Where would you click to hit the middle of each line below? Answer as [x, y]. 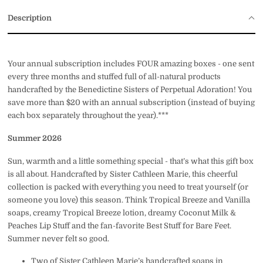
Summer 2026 [35, 139]
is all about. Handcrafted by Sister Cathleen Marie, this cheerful [123, 174]
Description [30, 18]
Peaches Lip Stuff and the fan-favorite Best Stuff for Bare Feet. [120, 225]
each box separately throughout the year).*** [88, 116]
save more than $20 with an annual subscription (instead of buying [131, 103]
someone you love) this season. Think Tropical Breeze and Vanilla [129, 200]
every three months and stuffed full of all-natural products [114, 77]
